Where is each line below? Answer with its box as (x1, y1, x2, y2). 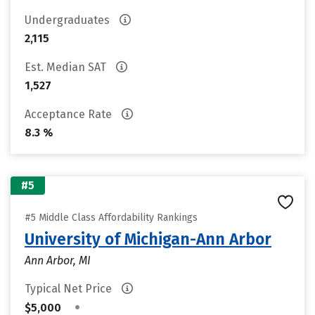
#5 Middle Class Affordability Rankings (25, 212, 198, 224)
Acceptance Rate (25, 108, 115, 121)
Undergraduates (25, 13, 112, 27)
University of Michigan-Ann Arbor (25, 229, 271, 249)
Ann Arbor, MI (25, 254, 91, 267)
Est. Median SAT (25, 60, 109, 74)
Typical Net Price (25, 282, 115, 295)
